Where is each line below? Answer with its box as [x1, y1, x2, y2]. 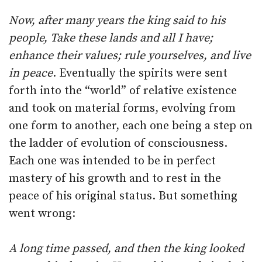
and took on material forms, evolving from [9, 101, 236, 116]
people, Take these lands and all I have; [9, 31, 213, 46]
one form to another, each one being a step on [9, 119, 253, 133]
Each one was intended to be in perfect [9, 154, 216, 168]
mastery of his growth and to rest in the [9, 171, 221, 186]
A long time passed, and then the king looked [9, 242, 244, 256]
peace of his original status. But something [9, 189, 237, 204]
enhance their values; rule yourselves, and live [9, 49, 251, 63]
